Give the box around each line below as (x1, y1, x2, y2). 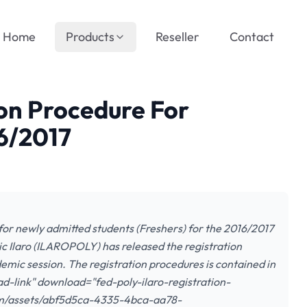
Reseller (156, 29, 199, 45)
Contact (230, 29, 274, 45)
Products (66, 29, 114, 45)
